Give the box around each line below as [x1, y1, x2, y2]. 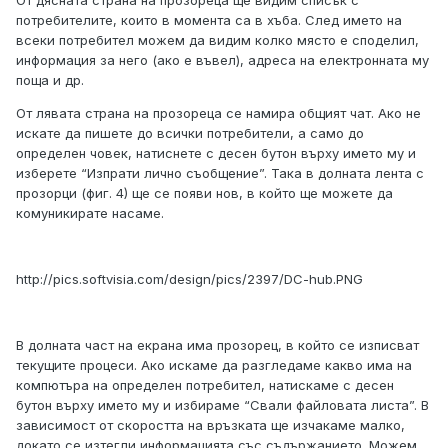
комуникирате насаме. [16, 205, 164, 222]
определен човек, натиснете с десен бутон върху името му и [16, 145, 416, 162]
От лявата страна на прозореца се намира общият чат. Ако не [16, 105, 421, 122]
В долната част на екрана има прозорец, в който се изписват [16, 337, 419, 354]
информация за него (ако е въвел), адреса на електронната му [16, 52, 429, 69]
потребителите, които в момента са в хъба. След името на [16, 12, 402, 29]
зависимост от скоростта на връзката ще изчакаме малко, [16, 417, 405, 434]
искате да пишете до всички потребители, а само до [16, 125, 364, 142]
